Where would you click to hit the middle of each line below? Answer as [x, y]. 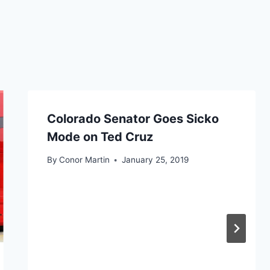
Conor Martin [84, 160]
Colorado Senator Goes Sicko [133, 118]
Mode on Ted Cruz [100, 137]
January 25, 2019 [155, 160]
